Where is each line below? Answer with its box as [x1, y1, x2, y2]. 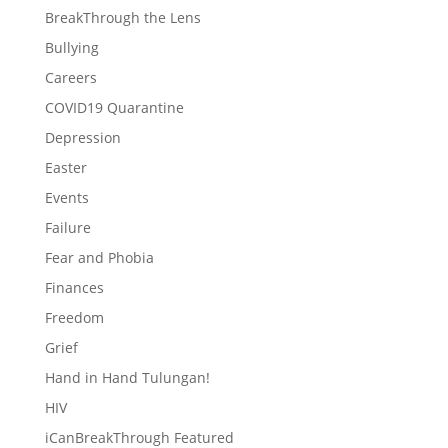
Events [44, 188, 89, 207]
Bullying [44, 38, 99, 57]
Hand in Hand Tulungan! [44, 368, 210, 387]
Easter [44, 158, 87, 177]
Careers [44, 68, 97, 87]
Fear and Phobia [44, 248, 154, 267]
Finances [44, 278, 104, 297]
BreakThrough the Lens [44, 8, 201, 27]
